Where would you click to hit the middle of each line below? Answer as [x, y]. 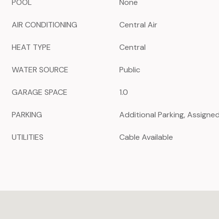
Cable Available [146, 137]
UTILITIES [28, 137]
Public [130, 70]
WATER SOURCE [40, 70]
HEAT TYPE [31, 47]
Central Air [138, 25]
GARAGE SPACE [40, 92]
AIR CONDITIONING [44, 25]
